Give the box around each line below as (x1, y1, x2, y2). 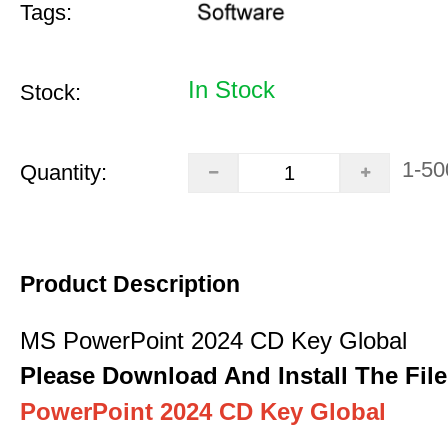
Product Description (20, 271, 240, 297)
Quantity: (20, 160, 107, 185)
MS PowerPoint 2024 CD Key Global (20, 327, 407, 354)
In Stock (188, 76, 275, 103)
